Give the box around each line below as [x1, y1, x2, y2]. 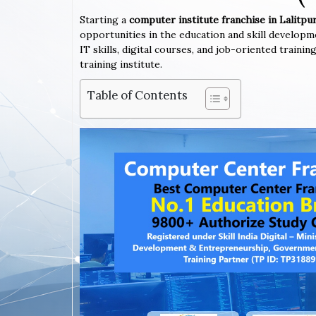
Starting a [80, 13, 129, 27]
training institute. [80, 58, 162, 71]
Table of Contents [87, 87, 188, 104]
